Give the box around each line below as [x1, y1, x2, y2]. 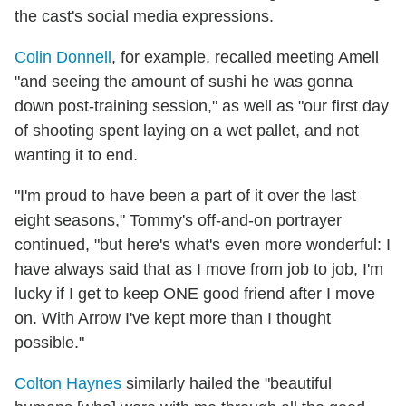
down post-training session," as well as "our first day [14, 96, 389, 115]
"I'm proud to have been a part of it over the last [14, 186, 356, 205]
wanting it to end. [14, 145, 138, 164]
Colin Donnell [14, 47, 111, 66]
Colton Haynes [14, 373, 121, 392]
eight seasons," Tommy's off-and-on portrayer [14, 210, 342, 229]
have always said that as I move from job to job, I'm [14, 259, 383, 278]
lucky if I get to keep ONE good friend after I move [14, 284, 375, 303]
